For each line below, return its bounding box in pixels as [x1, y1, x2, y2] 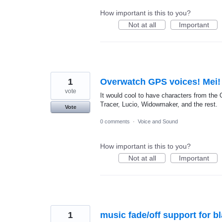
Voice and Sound [138, 118, 178, 124]
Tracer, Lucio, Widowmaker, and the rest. [100, 100, 218, 108]
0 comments [100, 118, 130, 124]
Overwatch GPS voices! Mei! [100, 76, 221, 87]
